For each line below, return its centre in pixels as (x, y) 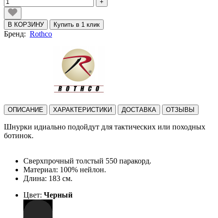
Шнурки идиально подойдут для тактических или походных (105, 127)
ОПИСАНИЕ (26, 109)
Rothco (41, 34)
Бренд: (17, 34)
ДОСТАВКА (139, 109)
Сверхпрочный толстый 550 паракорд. (87, 161)
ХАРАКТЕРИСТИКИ (82, 109)
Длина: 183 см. (48, 178)
